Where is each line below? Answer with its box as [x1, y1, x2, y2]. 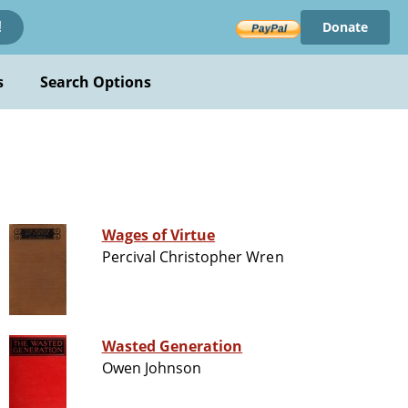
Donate [321, 18, 368, 36]
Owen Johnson [101, 358, 202, 379]
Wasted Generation [101, 336, 243, 357]
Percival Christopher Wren [101, 247, 284, 268]
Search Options [39, 72, 152, 92]
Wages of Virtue [101, 225, 216, 246]
